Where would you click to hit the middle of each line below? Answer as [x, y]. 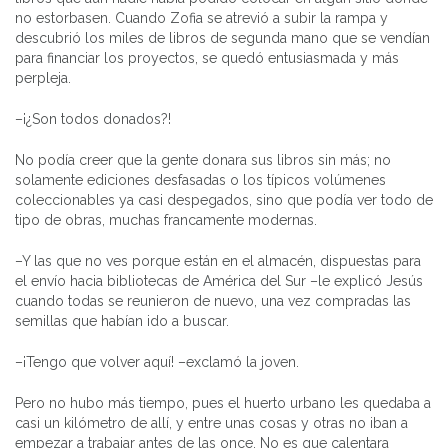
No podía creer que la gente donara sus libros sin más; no [203, 159]
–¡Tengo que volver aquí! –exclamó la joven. [157, 361]
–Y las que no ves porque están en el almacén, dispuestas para [218, 260]
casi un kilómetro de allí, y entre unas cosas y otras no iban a [211, 422]
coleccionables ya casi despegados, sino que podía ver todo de [224, 199]
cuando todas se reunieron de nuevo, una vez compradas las [213, 300]
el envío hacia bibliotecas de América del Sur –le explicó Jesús [219, 280]
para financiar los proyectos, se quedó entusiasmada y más [207, 57]
